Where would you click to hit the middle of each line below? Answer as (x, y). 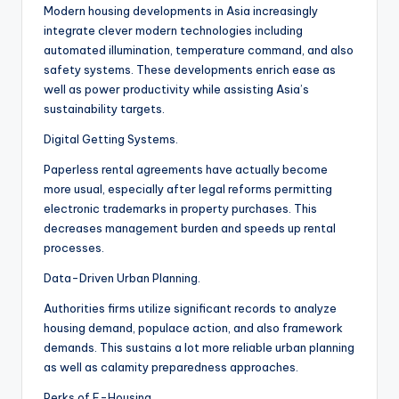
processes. (74, 248)
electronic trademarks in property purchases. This (180, 209)
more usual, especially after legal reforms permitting (188, 189)
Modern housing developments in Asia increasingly (181, 11)
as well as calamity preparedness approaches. (171, 367)
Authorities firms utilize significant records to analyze (190, 309)
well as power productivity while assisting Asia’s (176, 90)
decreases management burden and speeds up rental (190, 228)
